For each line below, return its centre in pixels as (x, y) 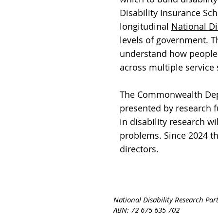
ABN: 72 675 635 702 (146, 210)
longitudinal (145, 26)
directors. (139, 149)
